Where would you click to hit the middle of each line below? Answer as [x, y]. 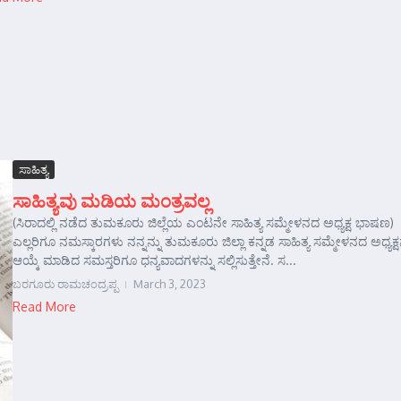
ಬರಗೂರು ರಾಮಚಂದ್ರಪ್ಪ [65, 283]
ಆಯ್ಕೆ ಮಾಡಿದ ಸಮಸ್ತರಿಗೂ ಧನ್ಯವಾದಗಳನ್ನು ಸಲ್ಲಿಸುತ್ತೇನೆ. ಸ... [154, 260]
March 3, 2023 [170, 283]
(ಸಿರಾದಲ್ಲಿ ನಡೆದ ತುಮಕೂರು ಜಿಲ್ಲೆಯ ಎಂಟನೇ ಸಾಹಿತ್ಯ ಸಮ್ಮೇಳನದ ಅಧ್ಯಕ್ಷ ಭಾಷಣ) [203, 222]
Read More [44, 306]
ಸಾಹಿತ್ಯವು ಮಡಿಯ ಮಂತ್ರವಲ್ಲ [112, 200]
